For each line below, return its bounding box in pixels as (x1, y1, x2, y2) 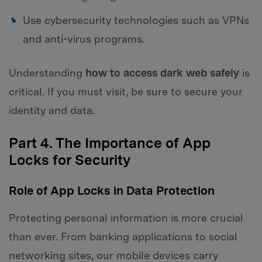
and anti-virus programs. (23, 33, 144, 46)
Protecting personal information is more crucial (9, 212, 243, 225)
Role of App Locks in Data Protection (9, 183, 215, 198)
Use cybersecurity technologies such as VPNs (23, 14, 249, 27)
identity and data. (9, 104, 95, 116)
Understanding (9, 66, 85, 79)
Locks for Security (9, 151, 130, 169)
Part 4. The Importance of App (9, 135, 211, 152)
